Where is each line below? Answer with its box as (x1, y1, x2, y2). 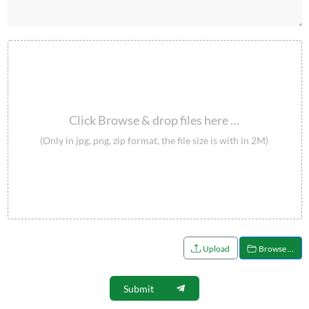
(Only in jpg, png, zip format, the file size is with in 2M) (40, 134, 269, 146)
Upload (203, 243, 230, 255)
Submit (123, 282, 154, 295)
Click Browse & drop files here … (69, 112, 240, 128)
